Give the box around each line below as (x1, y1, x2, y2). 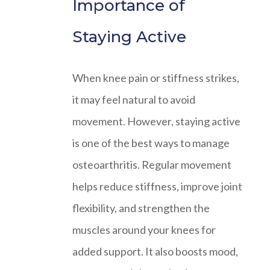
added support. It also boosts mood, (72, 244, 238, 258)
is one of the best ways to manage (72, 136, 230, 149)
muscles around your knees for (72, 222, 216, 236)
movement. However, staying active (72, 114, 240, 128)
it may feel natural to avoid (72, 92, 195, 106)
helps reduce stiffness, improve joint (72, 179, 242, 193)
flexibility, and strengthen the (72, 201, 210, 215)
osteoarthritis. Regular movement (72, 157, 231, 171)
